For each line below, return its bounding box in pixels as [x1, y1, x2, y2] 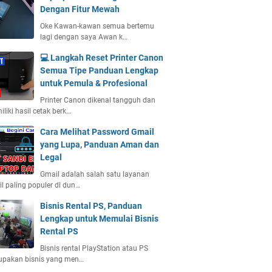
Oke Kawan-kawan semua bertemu [40, 22, 154, 30]
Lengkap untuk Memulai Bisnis [40, 214, 158, 223]
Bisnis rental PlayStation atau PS [40, 244, 148, 253]
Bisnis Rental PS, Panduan [40, 201, 142, 211]
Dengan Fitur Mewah [40, 4, 120, 14]
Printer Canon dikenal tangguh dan [40, 96, 155, 104]
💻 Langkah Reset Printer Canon [40, 53, 163, 63]
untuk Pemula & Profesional [40, 78, 148, 88]
